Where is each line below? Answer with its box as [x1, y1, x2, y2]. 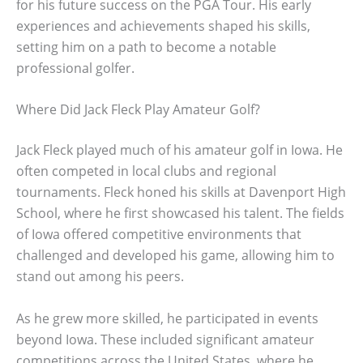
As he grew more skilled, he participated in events [16, 309, 318, 327]
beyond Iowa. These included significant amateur [16, 330, 314, 348]
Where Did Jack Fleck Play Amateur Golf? [16, 100, 260, 119]
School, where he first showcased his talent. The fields [16, 204, 344, 223]
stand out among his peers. [16, 267, 184, 286]
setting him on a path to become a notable [16, 37, 276, 56]
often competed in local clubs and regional [16, 162, 276, 181]
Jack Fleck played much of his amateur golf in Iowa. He [16, 141, 343, 160]
